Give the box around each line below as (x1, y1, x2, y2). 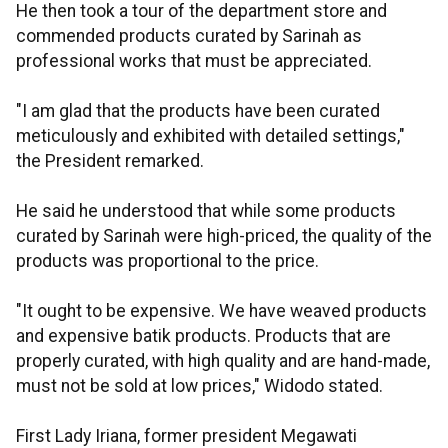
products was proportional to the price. (16, 251, 319, 272)
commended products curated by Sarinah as (16, 26, 362, 47)
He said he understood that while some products (16, 201, 396, 222)
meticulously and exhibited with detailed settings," (16, 126, 405, 147)
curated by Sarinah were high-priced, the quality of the (16, 226, 432, 247)
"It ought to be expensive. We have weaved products (16, 301, 427, 322)
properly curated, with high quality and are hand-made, (16, 351, 430, 372)
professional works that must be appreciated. (16, 51, 372, 72)
